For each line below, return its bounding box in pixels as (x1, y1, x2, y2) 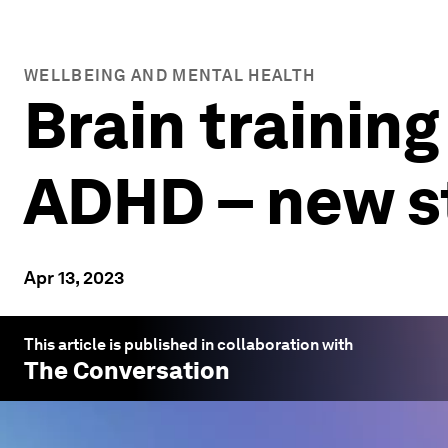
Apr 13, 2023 (24, 267, 124, 288)
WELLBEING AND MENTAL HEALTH (24, 66, 316, 85)
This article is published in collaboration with (24, 335, 353, 354)
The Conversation (24, 356, 230, 385)
